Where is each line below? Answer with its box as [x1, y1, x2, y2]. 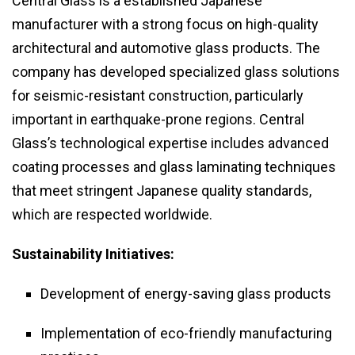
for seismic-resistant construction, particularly [12, 87, 303, 105]
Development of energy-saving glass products [40, 285, 331, 303]
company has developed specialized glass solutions [12, 63, 340, 81]
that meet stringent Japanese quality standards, [12, 182, 311, 200]
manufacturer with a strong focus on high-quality [12, 16, 319, 33]
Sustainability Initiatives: [12, 246, 174, 263]
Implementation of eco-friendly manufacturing [40, 325, 332, 342]
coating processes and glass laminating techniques [12, 158, 336, 176]
